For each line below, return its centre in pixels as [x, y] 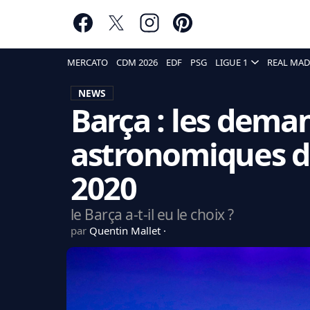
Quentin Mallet [126, 230]
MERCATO [88, 62]
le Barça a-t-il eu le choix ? [152, 215]
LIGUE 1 [231, 62]
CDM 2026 [137, 62]
